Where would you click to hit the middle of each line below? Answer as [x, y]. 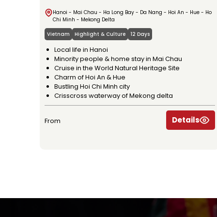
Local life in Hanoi [81, 49]
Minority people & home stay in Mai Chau [118, 59]
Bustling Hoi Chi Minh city [92, 86]
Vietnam [58, 34]
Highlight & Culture [100, 34]
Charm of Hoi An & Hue [90, 77]
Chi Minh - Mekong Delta [84, 19]
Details [186, 120]
